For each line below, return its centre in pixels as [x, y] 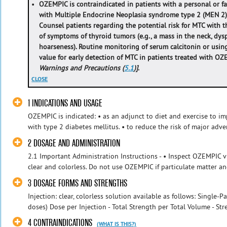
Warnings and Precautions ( [82, 68]
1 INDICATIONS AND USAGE [65, 103]
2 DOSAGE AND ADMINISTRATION [74, 143]
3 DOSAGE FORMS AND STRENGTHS [78, 183]
